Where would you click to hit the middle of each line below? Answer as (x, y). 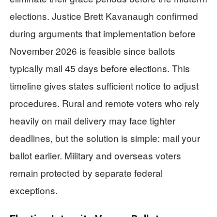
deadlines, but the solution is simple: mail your (105, 138)
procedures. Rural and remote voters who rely (105, 103)
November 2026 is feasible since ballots (93, 51)
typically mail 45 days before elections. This (100, 68)
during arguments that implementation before (103, 33)
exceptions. (34, 190)
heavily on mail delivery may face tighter (93, 120)
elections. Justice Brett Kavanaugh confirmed (104, 16)
